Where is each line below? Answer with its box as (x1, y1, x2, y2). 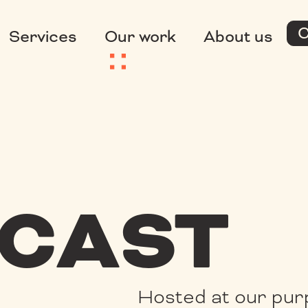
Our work (104, 26, 177, 47)
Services (9, 26, 78, 47)
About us (203, 26, 274, 47)
